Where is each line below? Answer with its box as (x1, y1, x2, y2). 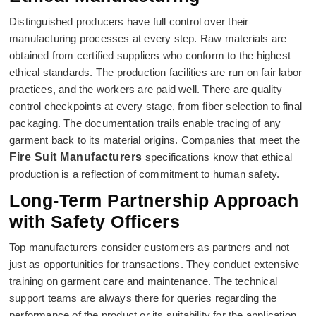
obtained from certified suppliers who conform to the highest (9, 49, 291, 61)
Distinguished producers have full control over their (9, 16, 249, 28)
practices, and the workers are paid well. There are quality (9, 83, 282, 95)
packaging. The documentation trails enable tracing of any (9, 117, 281, 129)
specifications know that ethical (142, 151, 293, 163)
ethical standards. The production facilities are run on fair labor (9, 66, 303, 78)
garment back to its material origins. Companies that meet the (9, 134, 300, 146)
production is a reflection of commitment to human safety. (9, 168, 280, 180)
